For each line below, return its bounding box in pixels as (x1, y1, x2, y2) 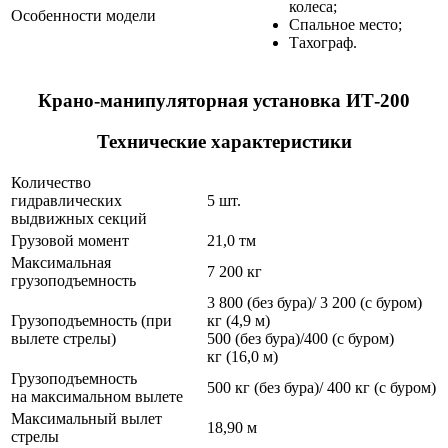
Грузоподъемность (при (11, 312, 172, 330)
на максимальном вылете (11, 388, 183, 406)
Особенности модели (11, 7, 156, 25)
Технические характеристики (96, 130, 352, 152)
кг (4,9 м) (207, 312, 270, 330)
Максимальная (11, 254, 111, 272)
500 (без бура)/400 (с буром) (207, 330, 394, 348)
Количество (11, 174, 91, 192)
